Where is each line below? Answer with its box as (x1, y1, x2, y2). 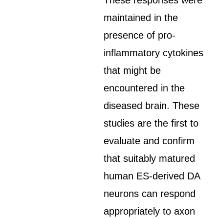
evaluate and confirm (104, 135, 195, 146)
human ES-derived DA (104, 171, 200, 181)
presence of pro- (104, 30, 176, 41)
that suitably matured (104, 153, 196, 164)
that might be (104, 65, 161, 76)
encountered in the (104, 83, 185, 93)
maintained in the (104, 12, 178, 23)
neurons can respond (104, 188, 196, 199)
